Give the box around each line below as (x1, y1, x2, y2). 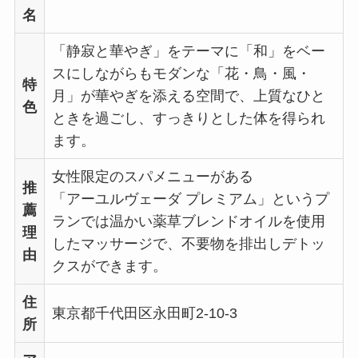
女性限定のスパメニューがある (51, 169, 253, 185)
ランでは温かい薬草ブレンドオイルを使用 (51, 213, 325, 230)
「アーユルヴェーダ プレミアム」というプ (51, 191, 329, 208)
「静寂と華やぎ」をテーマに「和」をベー (51, 43, 325, 60)
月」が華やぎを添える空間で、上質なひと (51, 88, 325, 105)
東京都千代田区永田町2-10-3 (51, 305, 237, 322)
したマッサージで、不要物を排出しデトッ (51, 236, 325, 253)
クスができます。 (51, 258, 167, 275)
